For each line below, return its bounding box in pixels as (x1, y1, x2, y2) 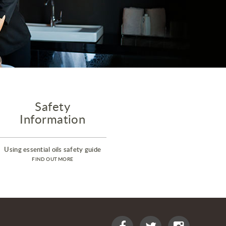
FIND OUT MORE (32, 155, 74, 163)
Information (20, 110, 86, 128)
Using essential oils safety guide (4, 145, 101, 154)
